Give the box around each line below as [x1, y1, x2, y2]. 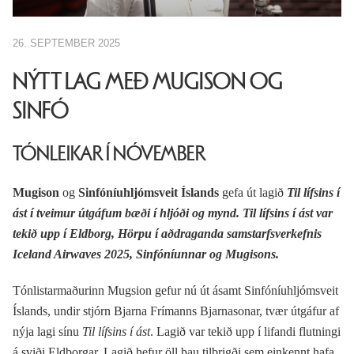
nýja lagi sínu [13, 324, 82, 338]
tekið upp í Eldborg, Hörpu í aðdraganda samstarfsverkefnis [13, 226, 322, 240]
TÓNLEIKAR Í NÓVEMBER [13, 141, 206, 166]
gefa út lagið [219, 185, 287, 199]
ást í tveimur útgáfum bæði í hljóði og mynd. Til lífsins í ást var [13, 205, 333, 220]
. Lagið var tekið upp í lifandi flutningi [150, 324, 341, 338]
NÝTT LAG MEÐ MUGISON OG [13, 66, 283, 96]
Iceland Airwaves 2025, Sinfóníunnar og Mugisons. [13, 247, 279, 261]
